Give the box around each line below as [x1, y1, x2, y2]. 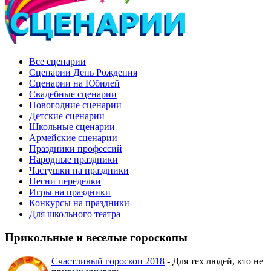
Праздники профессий [29, 143, 122, 154]
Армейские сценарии [29, 132, 117, 143]
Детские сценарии [29, 111, 105, 122]
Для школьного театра [29, 209, 120, 220]
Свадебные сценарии [29, 89, 117, 100]
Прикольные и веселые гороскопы [5, 231, 188, 244]
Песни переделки [29, 176, 101, 187]
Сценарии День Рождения [29, 67, 137, 78]
